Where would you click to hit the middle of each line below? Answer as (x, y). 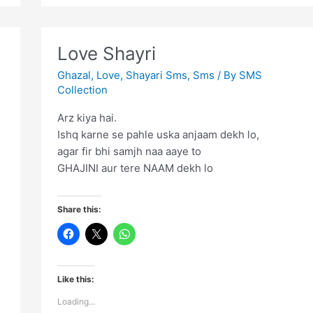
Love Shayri (106, 54)
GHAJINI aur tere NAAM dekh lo (135, 168)
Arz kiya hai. (87, 118)
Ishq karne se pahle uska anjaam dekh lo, (158, 135)
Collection (82, 90)
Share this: (79, 209)
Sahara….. (80, 23)
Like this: (75, 279)
